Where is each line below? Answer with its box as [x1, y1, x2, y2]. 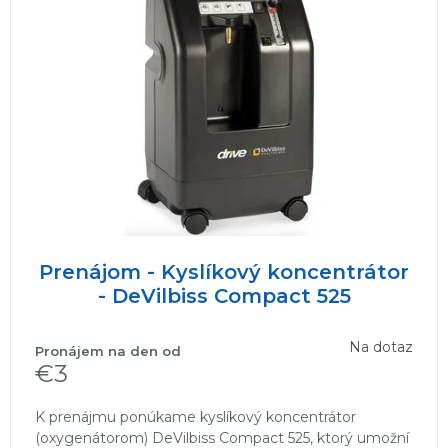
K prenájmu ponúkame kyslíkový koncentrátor [35, 408, 356, 427]
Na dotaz [349, 337, 413, 356]
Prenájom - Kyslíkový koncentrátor [39, 260, 409, 285]
